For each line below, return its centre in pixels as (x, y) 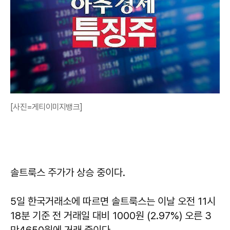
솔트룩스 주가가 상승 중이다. (68, 172)
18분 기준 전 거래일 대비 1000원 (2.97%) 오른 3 (111, 216)
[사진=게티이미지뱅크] (46, 107)
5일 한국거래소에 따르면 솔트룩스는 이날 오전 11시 (113, 201)
